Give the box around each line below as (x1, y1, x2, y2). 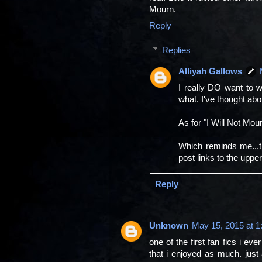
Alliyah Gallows (178, 66, 243, 76)
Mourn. (149, 4, 176, 14)
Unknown (149, 220, 188, 230)
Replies (162, 45, 191, 55)
